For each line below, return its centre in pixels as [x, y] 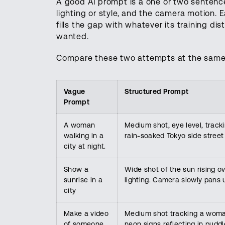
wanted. [73, 36]
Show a [76, 169]
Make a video [86, 213]
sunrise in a [83, 180]
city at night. [85, 146]
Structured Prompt [157, 91]
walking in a [84, 135]
